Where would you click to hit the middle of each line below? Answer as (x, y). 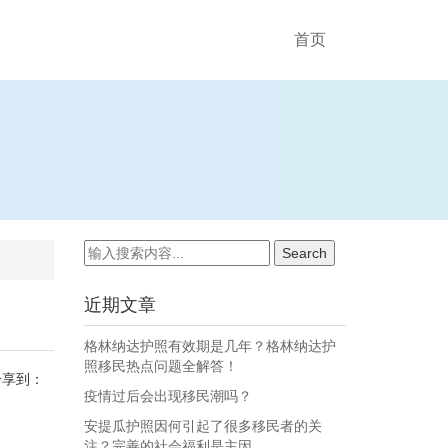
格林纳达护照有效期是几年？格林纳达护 (209, 346)
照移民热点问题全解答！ (160, 366)
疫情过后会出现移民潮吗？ (167, 396)
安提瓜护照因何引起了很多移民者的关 (202, 426)
